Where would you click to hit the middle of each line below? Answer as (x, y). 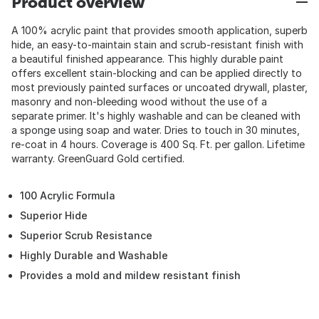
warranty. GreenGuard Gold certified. (98, 158)
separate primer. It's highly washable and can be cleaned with (156, 116)
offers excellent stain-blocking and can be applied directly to (157, 73)
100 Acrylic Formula (68, 195)
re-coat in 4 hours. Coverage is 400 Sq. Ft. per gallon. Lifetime (158, 144)
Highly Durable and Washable (94, 255)
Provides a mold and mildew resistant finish (130, 275)
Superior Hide (54, 215)
